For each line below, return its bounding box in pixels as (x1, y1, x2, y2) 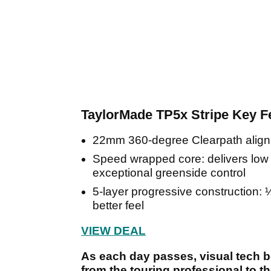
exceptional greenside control (93, 166, 246, 180)
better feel (93, 199, 147, 212)
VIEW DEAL (81, 224, 146, 238)
